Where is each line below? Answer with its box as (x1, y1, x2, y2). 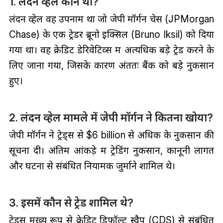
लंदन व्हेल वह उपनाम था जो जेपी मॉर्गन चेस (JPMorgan (8, 12, 215, 25)
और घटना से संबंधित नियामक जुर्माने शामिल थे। (8, 159, 175, 172)
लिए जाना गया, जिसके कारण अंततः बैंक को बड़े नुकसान (8, 59, 215, 71)
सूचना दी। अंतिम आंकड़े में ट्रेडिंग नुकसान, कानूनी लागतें (8, 144, 215, 156)
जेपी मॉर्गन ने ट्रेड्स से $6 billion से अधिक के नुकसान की (8, 128, 215, 141)
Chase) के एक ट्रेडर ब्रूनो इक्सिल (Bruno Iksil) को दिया (8, 28, 215, 40)
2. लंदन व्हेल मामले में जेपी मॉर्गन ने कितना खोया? (8, 111, 213, 124)
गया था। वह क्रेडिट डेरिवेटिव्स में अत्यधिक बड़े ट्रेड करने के (8, 43, 215, 56)
